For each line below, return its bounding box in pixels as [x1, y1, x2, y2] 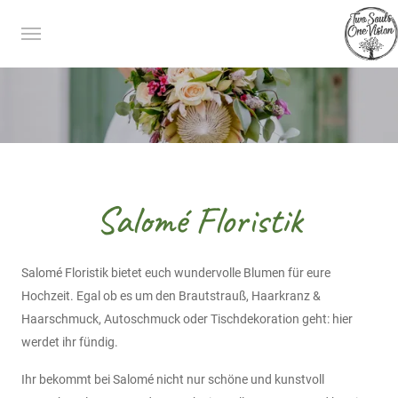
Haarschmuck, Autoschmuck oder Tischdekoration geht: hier [21, 312, 353, 327]
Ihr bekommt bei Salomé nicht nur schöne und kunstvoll [21, 372, 324, 387]
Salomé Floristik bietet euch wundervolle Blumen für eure [21, 266, 330, 281]
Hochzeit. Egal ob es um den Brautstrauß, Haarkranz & [21, 289, 321, 304]
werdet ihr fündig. [21, 335, 118, 350]
